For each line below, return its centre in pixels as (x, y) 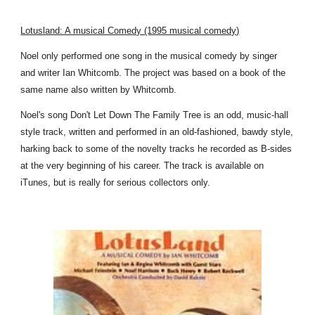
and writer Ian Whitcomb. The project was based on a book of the (153, 73)
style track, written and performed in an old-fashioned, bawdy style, (157, 132)
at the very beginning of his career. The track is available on (142, 166)
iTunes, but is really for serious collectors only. (116, 182)
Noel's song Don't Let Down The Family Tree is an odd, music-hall (155, 115)
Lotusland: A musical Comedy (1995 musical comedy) (130, 31)
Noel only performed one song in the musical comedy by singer (149, 56)
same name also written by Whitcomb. (99, 90)
